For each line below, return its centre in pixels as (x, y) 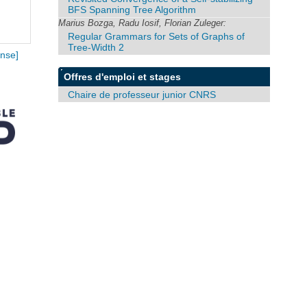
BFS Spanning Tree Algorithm (132, 9)
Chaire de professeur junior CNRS (142, 94)
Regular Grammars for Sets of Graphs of (157, 36)
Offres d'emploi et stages (123, 76)
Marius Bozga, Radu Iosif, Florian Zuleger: (143, 23)
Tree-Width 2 (96, 47)
